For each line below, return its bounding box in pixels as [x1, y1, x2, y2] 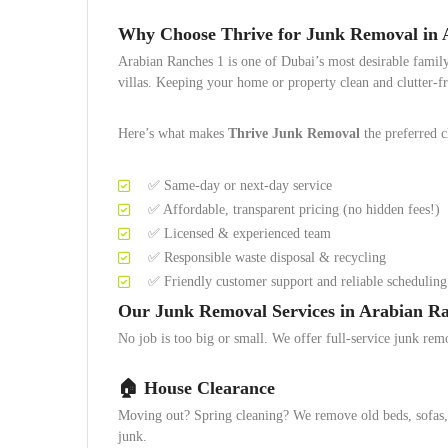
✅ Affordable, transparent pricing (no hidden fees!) [148, 202, 440, 217]
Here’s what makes [118, 126, 228, 141]
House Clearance [144, 378, 275, 398]
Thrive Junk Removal [228, 126, 360, 141]
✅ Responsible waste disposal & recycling [148, 250, 386, 265]
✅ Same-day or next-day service [148, 178, 332, 193]
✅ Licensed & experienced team [148, 226, 331, 241]
